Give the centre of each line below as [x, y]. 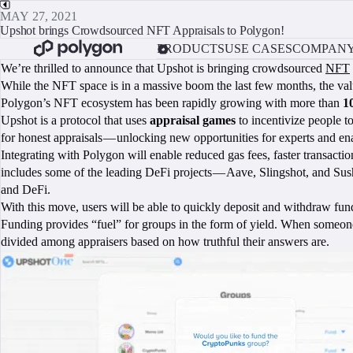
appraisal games [193, 120]
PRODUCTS [190, 48]
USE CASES [258, 48]
